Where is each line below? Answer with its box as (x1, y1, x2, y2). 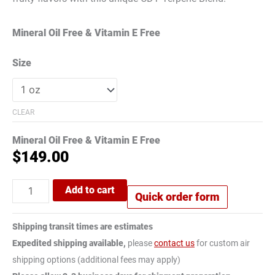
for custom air (195, 238, 250, 248)
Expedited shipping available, (12, 238, 126, 248)
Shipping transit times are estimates (12, 221, 153, 231)
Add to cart (65, 184, 115, 196)
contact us (154, 238, 195, 248)
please (126, 238, 154, 248)
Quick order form (135, 190, 220, 204)
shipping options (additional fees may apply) (12, 254, 180, 265)
